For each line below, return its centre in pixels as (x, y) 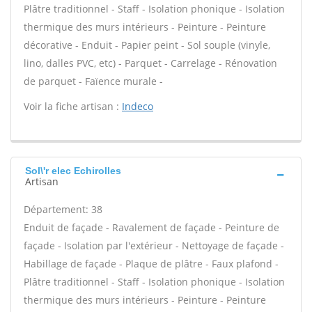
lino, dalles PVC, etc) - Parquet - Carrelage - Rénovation (150, 63)
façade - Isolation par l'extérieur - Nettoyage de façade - (154, 245)
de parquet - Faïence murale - (93, 81)
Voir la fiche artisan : (73, 106)
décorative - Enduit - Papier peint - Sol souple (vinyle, (147, 45)
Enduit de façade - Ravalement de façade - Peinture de (151, 227)
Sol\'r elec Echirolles (73, 171)
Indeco (138, 106)
